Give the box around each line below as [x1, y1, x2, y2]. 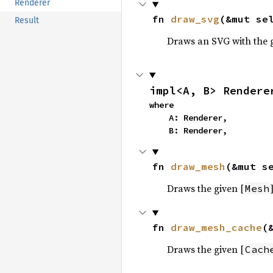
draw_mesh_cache [170, 221, 262, 233]
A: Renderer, [149, 112, 169, 123]
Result [15, 15, 39, 26]
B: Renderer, [169, 125, 227, 136]
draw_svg [170, 13, 219, 25]
